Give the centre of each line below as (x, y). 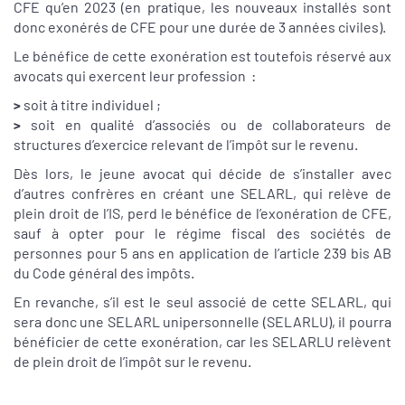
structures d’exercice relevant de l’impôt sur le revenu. (188, 145)
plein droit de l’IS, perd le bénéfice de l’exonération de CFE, (202, 213)
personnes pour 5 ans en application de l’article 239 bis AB (202, 253)
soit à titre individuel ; (91, 105)
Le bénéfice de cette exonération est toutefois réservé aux (202, 56)
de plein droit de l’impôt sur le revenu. (134, 362)
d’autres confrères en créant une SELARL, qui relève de (202, 193)
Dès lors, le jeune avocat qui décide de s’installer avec (202, 174)
